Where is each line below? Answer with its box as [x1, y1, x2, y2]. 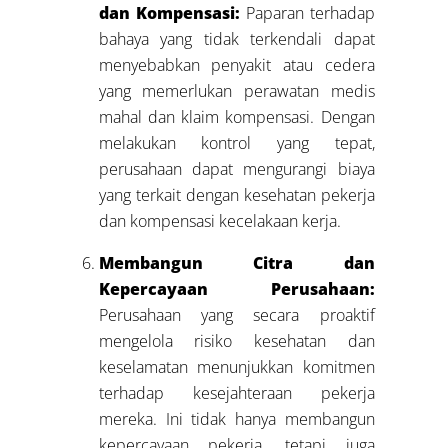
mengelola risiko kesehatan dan [98, 330, 375, 353]
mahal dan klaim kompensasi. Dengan [98, 106, 375, 129]
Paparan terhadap [239, 2, 375, 25]
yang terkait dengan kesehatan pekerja [98, 184, 375, 207]
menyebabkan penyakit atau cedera [98, 54, 375, 77]
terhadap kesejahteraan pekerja [98, 382, 375, 405]
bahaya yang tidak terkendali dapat [98, 28, 375, 51]
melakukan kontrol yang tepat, [98, 132, 375, 155]
